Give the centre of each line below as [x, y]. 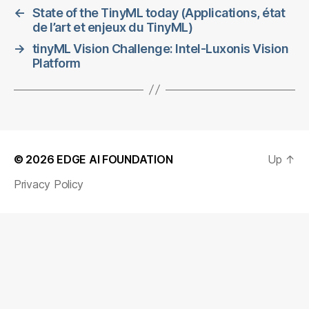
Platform [56, 63]
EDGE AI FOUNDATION [115, 159]
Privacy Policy [49, 184]
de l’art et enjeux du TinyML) [112, 27]
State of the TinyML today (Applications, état [159, 12]
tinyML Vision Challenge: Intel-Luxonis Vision [160, 48]
